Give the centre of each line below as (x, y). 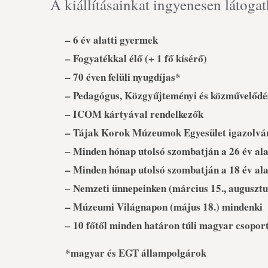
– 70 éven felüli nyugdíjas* (125, 77)
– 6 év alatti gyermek (112, 40)
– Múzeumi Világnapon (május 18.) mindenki (166, 207)
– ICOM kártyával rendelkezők (136, 114)
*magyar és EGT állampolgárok (136, 253)
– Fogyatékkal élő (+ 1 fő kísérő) (136, 58)
